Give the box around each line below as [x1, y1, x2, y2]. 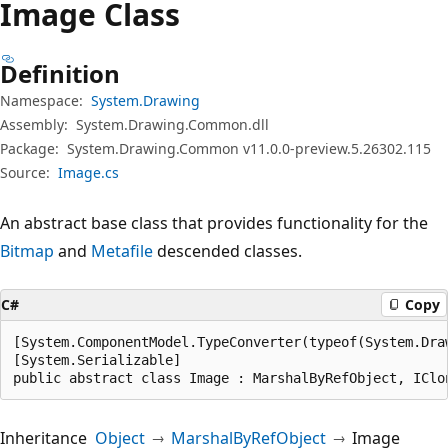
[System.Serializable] [13, 351, 181, 368]
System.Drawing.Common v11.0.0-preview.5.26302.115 [67, 138, 431, 158]
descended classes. [153, 239, 302, 262]
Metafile [91, 239, 153, 262]
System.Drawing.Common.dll [76, 114, 269, 134]
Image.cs [58, 162, 119, 182]
